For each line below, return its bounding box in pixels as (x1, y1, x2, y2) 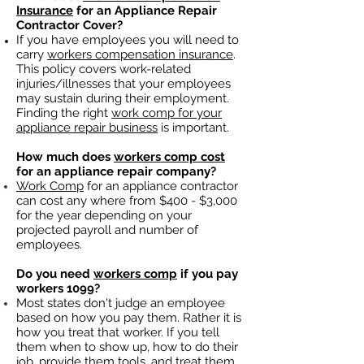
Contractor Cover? (16, 18, 123, 32)
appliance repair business (16, 120, 158, 135)
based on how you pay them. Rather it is (16, 310, 241, 325)
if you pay (177, 266, 238, 281)
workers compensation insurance (47, 47, 233, 62)
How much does (16, 149, 114, 164)
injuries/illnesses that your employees (16, 76, 231, 91)
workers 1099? (16, 281, 100, 296)
